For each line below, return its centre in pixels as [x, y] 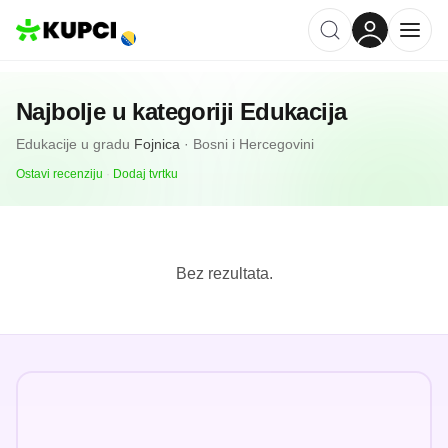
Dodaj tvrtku [145, 174]
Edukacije [46, 144]
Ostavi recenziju [59, 174]
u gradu [105, 144]
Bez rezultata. [224, 273]
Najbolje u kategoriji [128, 111]
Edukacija [293, 111]
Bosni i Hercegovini [253, 144]
